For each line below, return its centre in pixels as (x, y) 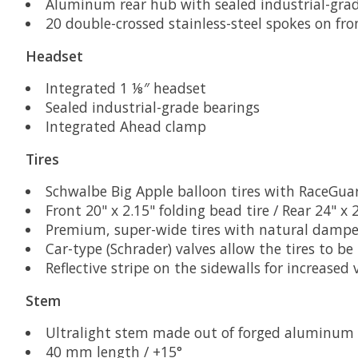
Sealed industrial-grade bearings (152, 107)
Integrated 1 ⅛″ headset (125, 88)
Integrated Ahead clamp (125, 127)
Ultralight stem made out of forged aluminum (199, 333)
